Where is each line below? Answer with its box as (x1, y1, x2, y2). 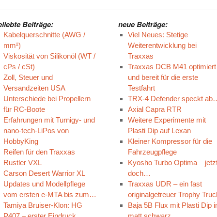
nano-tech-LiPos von (3, 126, 69, 135)
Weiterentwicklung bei (127, 41, 197, 49)
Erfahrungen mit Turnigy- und (3, 116, 95, 124)
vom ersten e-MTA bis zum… (3, 190, 96, 199)
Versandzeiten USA (3, 84, 65, 92)
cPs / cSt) (3, 62, 35, 71)
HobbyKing (3, 137, 38, 145)
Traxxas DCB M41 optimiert (127, 62, 216, 71)
